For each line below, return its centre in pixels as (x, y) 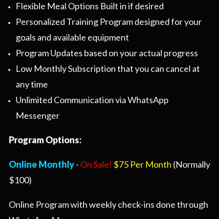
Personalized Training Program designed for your (109, 22)
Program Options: (45, 140)
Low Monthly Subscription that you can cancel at (108, 69)
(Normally (191, 164)
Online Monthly (42, 164)
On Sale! (97, 164)
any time (32, 84)
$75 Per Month (142, 164)
